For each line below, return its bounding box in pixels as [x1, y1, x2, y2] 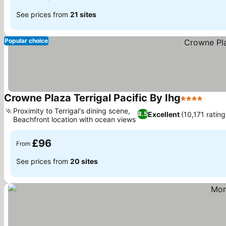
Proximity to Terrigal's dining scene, [13, 106, 130, 115]
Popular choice [5, 37, 48, 44]
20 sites [70, 156, 98, 165]
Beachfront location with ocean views [13, 115, 136, 124]
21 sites [70, 10, 96, 19]
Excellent [147, 109, 180, 119]
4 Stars [180, 98, 207, 108]
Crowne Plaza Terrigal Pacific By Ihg [4, 92, 181, 104]
